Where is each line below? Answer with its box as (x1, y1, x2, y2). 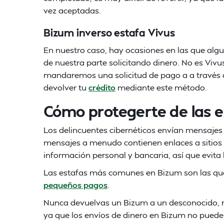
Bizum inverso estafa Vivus (43, 26, 175, 39)
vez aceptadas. (43, 5, 101, 15)
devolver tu (43, 82, 86, 92)
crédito (88, 82, 115, 92)
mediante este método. (115, 82, 207, 92)
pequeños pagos (43, 179, 107, 190)
